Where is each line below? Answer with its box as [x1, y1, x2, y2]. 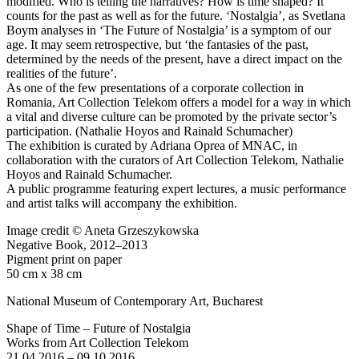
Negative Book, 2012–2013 [6, 238, 147, 252]
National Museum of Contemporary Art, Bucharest [6, 294, 263, 309]
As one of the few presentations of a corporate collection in [6, 81, 304, 95]
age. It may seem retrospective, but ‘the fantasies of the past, [6, 38, 309, 52]
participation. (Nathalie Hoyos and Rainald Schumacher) [6, 124, 292, 139]
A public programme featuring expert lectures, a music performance [6, 182, 346, 196]
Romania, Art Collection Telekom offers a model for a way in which [6, 95, 351, 110]
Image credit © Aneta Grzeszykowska [6, 224, 199, 238]
